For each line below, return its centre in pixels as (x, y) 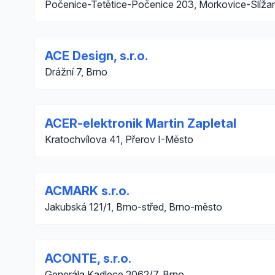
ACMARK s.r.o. (87, 191)
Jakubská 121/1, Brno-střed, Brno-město (134, 207)
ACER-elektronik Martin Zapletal (141, 123)
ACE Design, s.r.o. (96, 56)
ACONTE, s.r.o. (88, 258)
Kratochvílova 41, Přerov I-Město (119, 139)
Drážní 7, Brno (76, 72)
